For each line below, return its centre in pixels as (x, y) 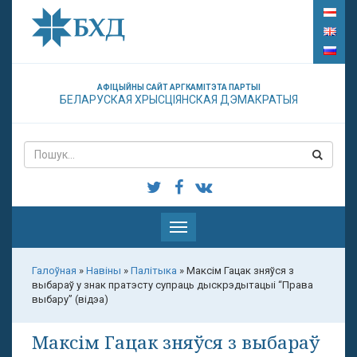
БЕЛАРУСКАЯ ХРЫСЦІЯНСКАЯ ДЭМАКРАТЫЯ (178, 100)
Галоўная (54, 271)
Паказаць (201, 228)
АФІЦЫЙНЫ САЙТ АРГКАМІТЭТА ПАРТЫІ (178, 87)
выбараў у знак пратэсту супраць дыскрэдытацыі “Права (173, 285)
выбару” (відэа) (70, 299)
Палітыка (154, 271)
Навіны (104, 271)
